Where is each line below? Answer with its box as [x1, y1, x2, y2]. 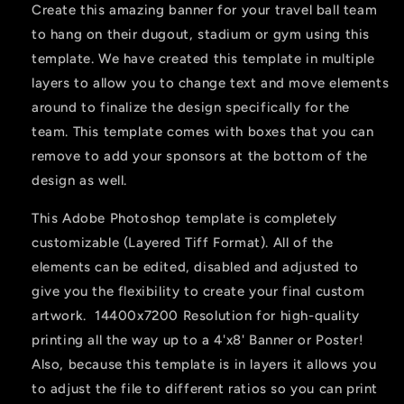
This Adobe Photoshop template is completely [32, 210, 337, 227]
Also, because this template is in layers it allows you [32, 356, 377, 373]
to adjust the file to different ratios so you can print [32, 381, 379, 398]
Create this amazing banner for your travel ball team [32, 2, 378, 19]
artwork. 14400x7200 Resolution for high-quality [32, 308, 360, 325]
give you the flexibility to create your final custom [32, 283, 365, 300]
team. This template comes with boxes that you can [32, 124, 374, 141]
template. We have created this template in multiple [32, 50, 375, 68]
